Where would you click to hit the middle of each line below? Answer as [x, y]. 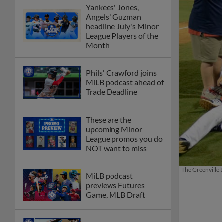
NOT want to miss [116, 148]
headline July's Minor [122, 26]
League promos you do [124, 138]
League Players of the [122, 35]
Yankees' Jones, [112, 7]
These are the [109, 119]
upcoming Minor [114, 129]
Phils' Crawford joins [121, 73]
